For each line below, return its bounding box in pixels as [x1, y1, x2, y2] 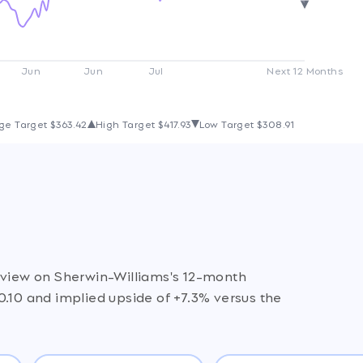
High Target [95, 116, 158, 131]
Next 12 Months [267, 62, 343, 78]
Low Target [199, 116, 257, 131]
